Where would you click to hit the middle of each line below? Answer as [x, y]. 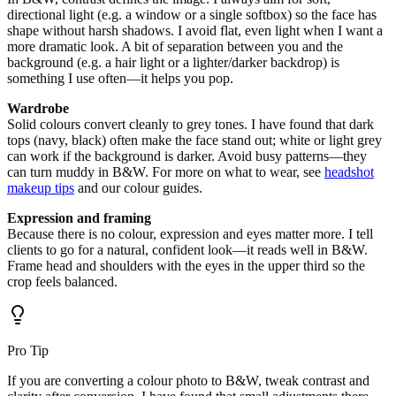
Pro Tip [28, 350]
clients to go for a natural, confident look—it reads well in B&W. [187, 249]
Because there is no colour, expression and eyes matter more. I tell [190, 233]
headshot [349, 171]
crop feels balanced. [62, 281]
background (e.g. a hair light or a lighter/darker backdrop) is [173, 62]
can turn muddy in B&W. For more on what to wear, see [166, 171]
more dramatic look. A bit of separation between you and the [175, 46]
